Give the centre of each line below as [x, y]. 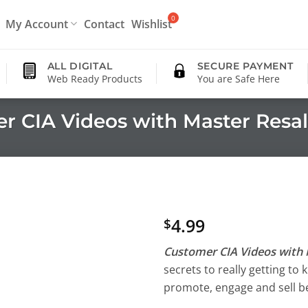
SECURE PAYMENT [245, 66]
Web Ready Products [95, 79]
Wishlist [152, 24]
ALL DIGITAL [80, 66]
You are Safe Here [238, 79]
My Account [37, 24]
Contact [104, 24]
